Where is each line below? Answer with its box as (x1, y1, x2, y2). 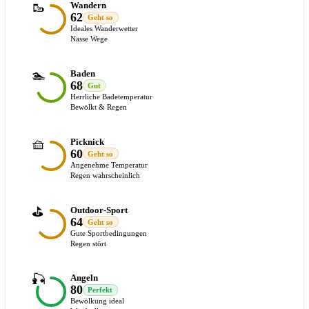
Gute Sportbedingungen (70, 228, 147, 237)
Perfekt (88, 286, 113, 295)
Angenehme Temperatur (70, 160, 148, 169)
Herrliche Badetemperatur (70, 92, 152, 101)
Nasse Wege (70, 34, 108, 43)
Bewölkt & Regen (70, 102, 127, 111)
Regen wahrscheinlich (70, 170, 140, 179)
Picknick (70, 136, 104, 147)
